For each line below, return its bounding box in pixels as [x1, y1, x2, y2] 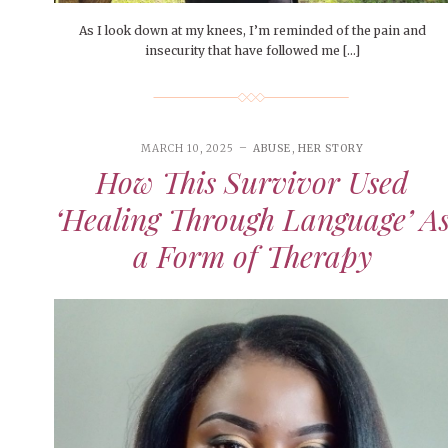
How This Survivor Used [96, 162, 409, 203]
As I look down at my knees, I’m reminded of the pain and [78, 22, 426, 38]
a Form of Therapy [132, 236, 372, 277]
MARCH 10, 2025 [141, 141, 235, 155]
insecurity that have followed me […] [144, 42, 360, 58]
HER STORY [297, 141, 364, 155]
